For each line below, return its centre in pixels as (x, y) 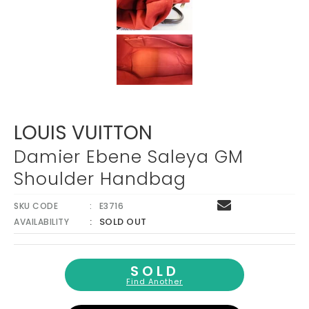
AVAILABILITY (41, 222)
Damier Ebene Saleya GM (129, 157)
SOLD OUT (123, 222)
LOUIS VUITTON (83, 133)
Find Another (154, 282)
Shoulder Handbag (100, 179)
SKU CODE (36, 206)
